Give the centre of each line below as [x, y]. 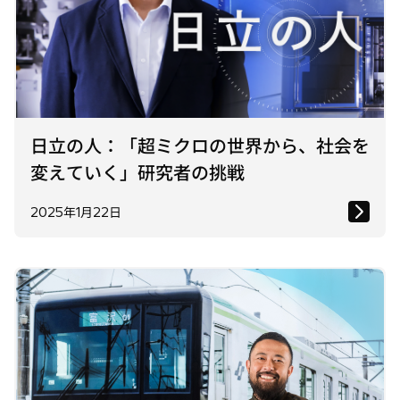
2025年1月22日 [76, 212]
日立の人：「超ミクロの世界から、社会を [200, 146]
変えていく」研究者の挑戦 [137, 172]
